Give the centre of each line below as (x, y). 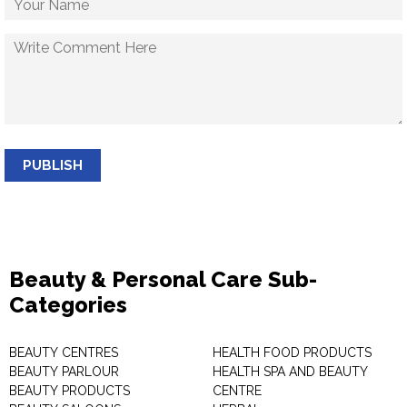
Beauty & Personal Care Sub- (163, 279)
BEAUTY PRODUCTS (69, 391)
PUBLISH (53, 165)
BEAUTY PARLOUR (64, 372)
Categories (68, 305)
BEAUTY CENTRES (64, 352)
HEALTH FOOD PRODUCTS (292, 352)
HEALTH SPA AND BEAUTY (290, 372)
